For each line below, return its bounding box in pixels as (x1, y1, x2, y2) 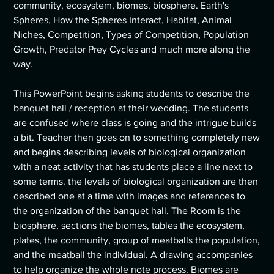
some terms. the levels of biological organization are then (13, 176, 259, 187)
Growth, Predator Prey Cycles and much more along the (13, 44, 251, 55)
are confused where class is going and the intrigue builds (13, 117, 257, 128)
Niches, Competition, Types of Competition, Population (13, 29, 250, 40)
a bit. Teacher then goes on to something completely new (13, 132, 261, 143)
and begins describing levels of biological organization (13, 147, 246, 158)
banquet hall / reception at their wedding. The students (13, 103, 249, 114)
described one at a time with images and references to (13, 191, 246, 202)
